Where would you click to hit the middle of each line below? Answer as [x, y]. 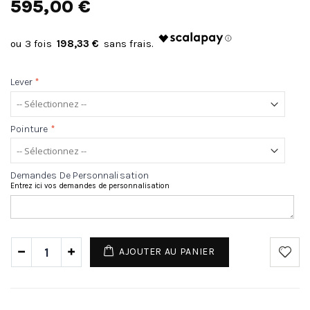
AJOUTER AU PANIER [167, 252]
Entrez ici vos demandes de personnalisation [90, 186]
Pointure [29, 129]
